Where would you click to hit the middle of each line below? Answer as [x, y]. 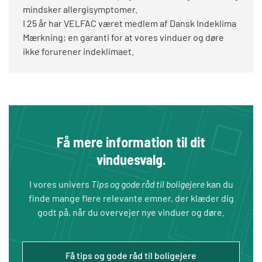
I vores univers [60, 184]
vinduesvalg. [131, 160]
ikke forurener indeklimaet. [78, 51]
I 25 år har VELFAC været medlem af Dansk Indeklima [130, 23]
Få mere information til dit [131, 142]
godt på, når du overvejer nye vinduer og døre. [131, 212]
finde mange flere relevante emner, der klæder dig [131, 198]
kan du [219, 184]
